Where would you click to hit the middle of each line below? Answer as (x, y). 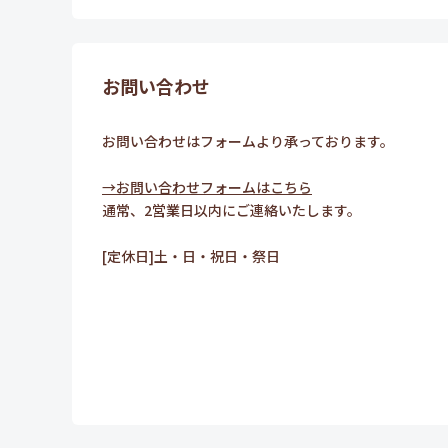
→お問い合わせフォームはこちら (207, 186)
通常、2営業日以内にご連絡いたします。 (231, 209)
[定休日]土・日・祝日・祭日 (191, 255)
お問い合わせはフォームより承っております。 (248, 140)
